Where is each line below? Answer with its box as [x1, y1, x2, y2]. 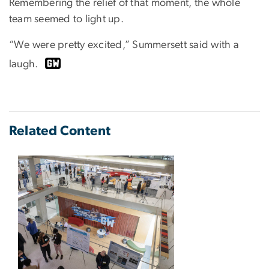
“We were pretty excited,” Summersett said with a [9, 40, 239, 51]
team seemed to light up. [9, 14, 124, 25]
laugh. [9, 59, 41, 70]
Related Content [9, 124, 111, 138]
